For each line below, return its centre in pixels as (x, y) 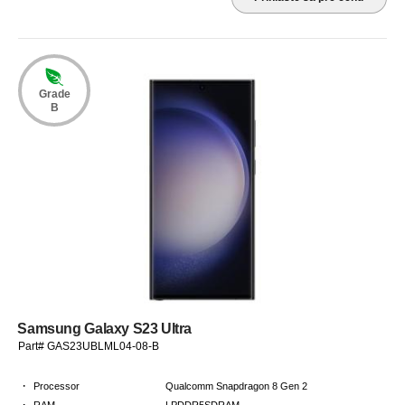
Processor (57, 386)
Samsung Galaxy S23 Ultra (105, 328)
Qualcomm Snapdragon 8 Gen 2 (237, 386)
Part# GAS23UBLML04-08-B (89, 346)
